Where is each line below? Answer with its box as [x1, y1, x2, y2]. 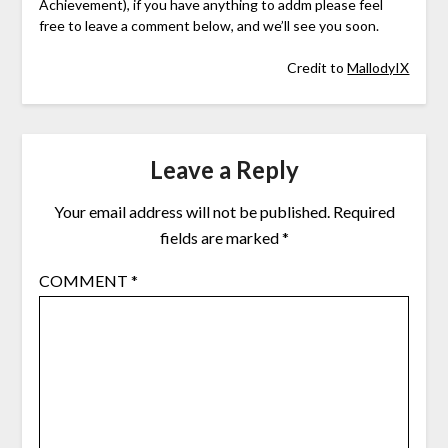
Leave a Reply [149, 155, 299, 185]
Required [332, 202, 395, 222]
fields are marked [159, 228, 282, 248]
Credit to [287, 59, 348, 77]
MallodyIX [347, 59, 410, 77]
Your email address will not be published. [53, 202, 330, 222]
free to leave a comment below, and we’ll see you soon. [38, 17, 379, 35]
